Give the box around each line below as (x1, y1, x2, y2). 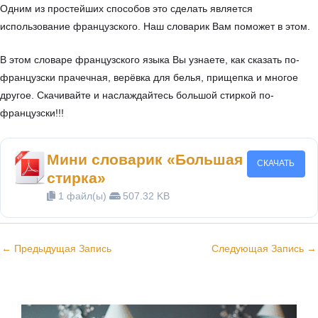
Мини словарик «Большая (47, 150, 243, 168)
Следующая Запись (212, 243, 307, 255)
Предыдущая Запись (11, 243, 111, 255)
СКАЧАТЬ (257, 158, 295, 169)
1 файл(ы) (55, 190, 110, 202)
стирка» (47, 169, 106, 186)
